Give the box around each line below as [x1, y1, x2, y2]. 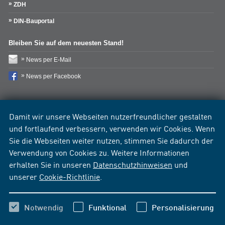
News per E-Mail [26, 56, 71, 63]
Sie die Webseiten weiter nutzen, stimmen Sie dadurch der [9, 135, 213, 146]
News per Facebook [26, 72, 81, 80]
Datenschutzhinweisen [93, 159, 172, 170]
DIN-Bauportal [14, 17, 54, 25]
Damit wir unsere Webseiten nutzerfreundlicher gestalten [9, 110, 212, 122]
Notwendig [24, 202, 63, 212]
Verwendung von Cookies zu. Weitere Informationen [9, 147, 189, 158]
